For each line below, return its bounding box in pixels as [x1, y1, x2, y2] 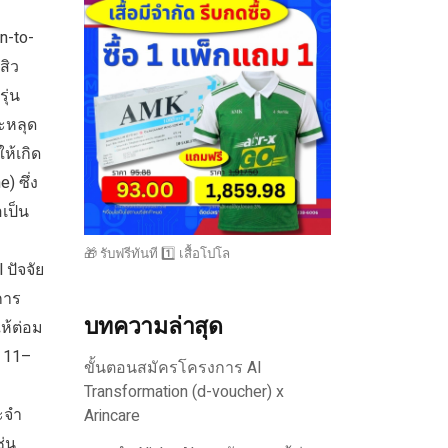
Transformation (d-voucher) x [83, 380, 284, 405]
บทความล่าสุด [83, 310, 223, 345]
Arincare [83, 404, 140, 429]
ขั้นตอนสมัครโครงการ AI [83, 356, 262, 381]
